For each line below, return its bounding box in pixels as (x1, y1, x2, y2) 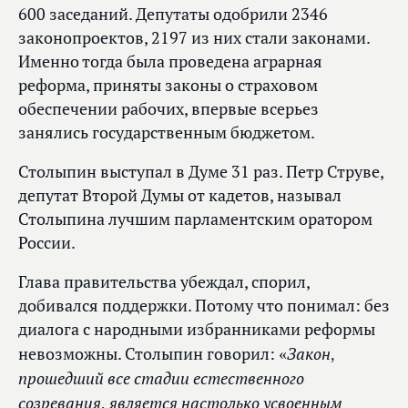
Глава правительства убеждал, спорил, (18, 271, 310, 293)
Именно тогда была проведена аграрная (18, 51, 322, 73)
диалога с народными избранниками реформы (18, 319, 375, 341)
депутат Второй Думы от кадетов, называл (18, 185, 342, 207)
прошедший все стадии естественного (18, 367, 304, 390)
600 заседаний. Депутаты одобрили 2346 (18, 4, 328, 25)
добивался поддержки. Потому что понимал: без (18, 295, 390, 317)
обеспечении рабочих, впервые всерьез (18, 98, 319, 120)
